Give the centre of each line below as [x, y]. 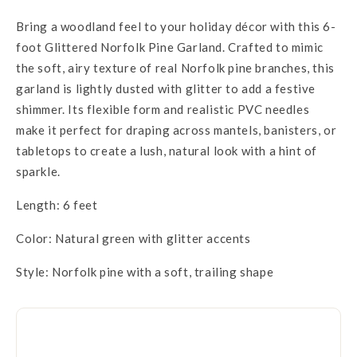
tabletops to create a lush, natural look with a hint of [167, 151]
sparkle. [38, 171]
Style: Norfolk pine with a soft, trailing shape [145, 272]
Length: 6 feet [57, 205]
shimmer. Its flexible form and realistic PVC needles [163, 109]
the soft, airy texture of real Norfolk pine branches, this [175, 68]
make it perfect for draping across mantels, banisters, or [177, 130]
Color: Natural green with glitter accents [133, 238]
